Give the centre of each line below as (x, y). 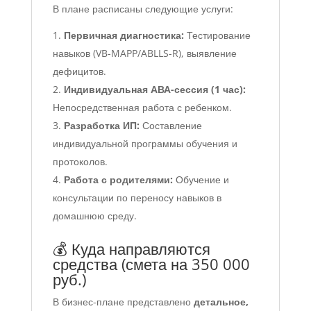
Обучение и (201, 180)
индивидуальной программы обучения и (145, 144)
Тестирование (217, 35)
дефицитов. (79, 72)
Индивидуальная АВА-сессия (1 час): (154, 90)
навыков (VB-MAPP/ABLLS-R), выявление (144, 53)
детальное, (221, 302)
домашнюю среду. (94, 216)
